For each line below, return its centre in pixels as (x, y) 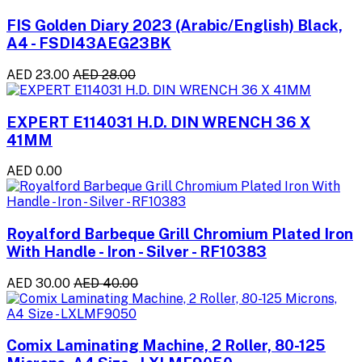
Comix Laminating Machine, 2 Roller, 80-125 (166, 345)
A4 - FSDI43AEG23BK (89, 43)
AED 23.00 (38, 74)
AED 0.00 (34, 171)
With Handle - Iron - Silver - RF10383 (137, 251)
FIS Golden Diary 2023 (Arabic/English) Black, (175, 25)
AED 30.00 (38, 283)
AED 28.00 (104, 74)
